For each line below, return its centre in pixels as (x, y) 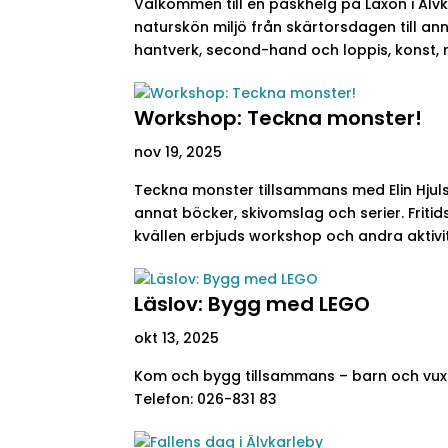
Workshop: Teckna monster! (278, 118)
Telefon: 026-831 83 (206, 399)
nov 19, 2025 (178, 152)
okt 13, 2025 (177, 338)
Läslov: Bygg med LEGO (252, 304)
